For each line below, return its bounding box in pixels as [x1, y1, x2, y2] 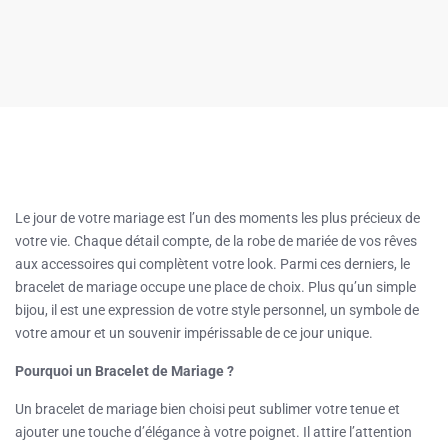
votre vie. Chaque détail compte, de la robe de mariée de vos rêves [15, 232, 417, 249]
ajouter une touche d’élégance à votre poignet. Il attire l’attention [15, 423, 412, 440]
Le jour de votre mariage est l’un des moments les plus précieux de [15, 209, 420, 226]
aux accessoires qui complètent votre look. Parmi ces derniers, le [15, 255, 410, 272]
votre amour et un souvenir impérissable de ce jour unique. [15, 324, 373, 341]
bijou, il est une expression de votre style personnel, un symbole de [15, 301, 419, 318]
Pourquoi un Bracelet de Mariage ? [15, 362, 234, 379]
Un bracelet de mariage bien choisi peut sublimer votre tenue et [15, 400, 400, 417]
